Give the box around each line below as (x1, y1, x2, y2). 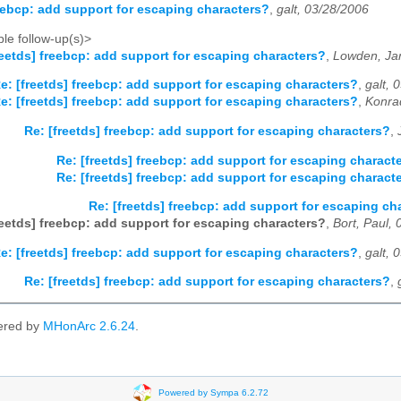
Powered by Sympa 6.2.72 (158, 387, 269, 397)
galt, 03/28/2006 (277, 3, 369, 17)
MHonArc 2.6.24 (43, 319, 135, 333)
